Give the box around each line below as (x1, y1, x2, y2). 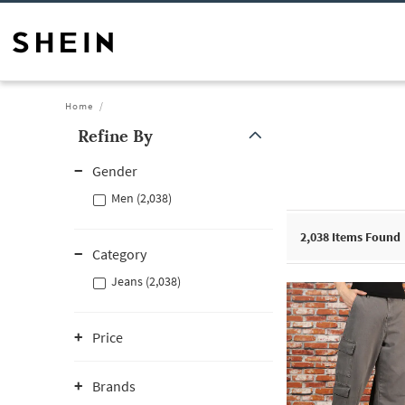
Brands (92, 377, 136, 395)
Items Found (329, 229, 400, 245)
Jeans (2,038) (111, 273, 181, 289)
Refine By (78, 126, 153, 146)
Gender (92, 162, 137, 180)
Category (92, 245, 146, 263)
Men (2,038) (111, 190, 172, 206)
